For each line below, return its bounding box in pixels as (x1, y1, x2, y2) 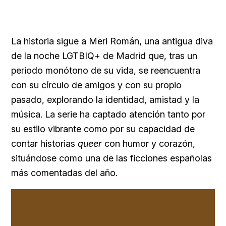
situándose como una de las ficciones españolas (11, 152, 212, 163)
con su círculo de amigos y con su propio (11, 79, 182, 90)
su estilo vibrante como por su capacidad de (11, 123, 195, 134)
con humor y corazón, (102, 138, 195, 149)
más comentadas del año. (11, 167, 118, 178)
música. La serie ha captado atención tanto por (11, 108, 205, 120)
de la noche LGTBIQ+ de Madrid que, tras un (11, 50, 197, 61)
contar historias (11, 138, 78, 149)
